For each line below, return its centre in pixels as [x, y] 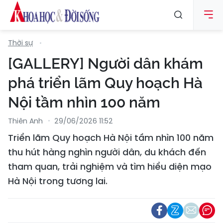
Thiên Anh [25, 121]
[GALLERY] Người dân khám [106, 63]
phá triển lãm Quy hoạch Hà [105, 83]
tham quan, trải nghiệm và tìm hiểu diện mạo [110, 167]
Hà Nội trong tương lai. [58, 181]
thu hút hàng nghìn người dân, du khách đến [107, 152]
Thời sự [20, 43]
